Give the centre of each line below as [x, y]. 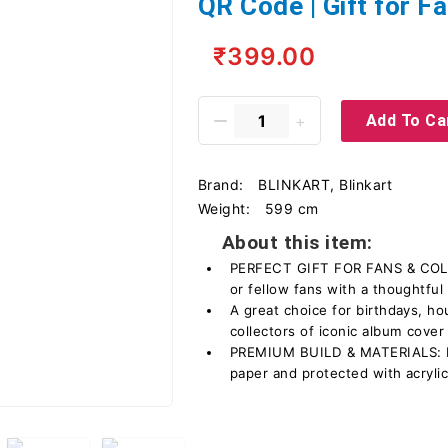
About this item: [297, 242]
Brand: [223, 184]
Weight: [226, 208]
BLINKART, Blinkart [325, 184]
